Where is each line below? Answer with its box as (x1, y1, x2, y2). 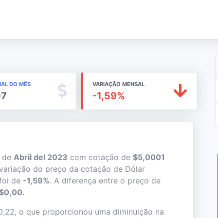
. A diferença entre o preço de (50, 176, 161, 185)
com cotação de (68, 152, 133, 162)
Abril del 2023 (14, 152, 68, 162)
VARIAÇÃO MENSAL (92, 81, 145, 88)
